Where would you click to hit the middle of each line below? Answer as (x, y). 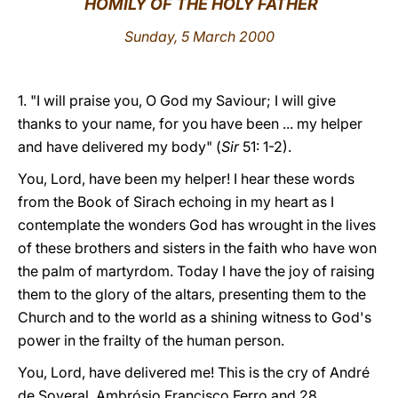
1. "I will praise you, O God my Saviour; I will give (177, 100)
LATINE (305, 30)
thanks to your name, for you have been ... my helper (190, 123)
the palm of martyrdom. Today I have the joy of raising (196, 271)
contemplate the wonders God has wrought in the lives (197, 225)
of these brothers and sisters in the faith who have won (197, 248)
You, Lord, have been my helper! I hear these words (186, 179)
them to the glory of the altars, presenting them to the (192, 294)
